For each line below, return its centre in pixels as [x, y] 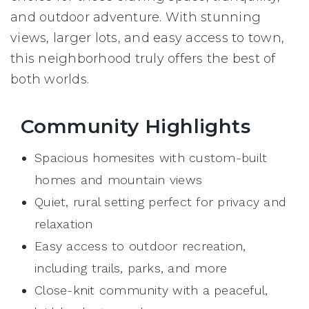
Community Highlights [136, 127]
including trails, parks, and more [131, 268]
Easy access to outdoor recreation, [140, 246]
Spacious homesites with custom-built [151, 158]
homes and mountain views [118, 180]
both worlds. [50, 80]
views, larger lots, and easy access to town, [147, 38]
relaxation [64, 224]
